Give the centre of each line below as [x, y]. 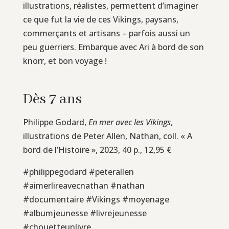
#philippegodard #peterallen [78, 171]
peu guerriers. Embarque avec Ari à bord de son [113, 47]
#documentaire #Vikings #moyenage [96, 199]
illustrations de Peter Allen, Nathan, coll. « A [107, 136]
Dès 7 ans [52, 99]
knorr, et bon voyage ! [65, 61]
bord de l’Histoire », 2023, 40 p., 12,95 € [97, 150]
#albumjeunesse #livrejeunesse [85, 213]
